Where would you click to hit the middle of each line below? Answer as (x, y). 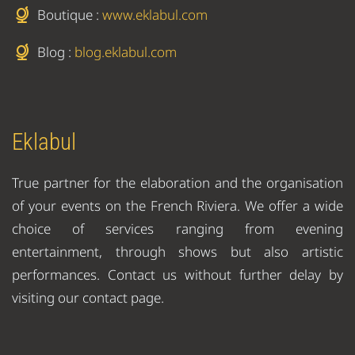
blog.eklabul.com (126, 52)
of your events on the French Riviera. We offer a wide (177, 205)
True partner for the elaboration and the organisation (177, 182)
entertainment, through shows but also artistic (177, 251)
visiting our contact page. (88, 297)
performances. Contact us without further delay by (177, 274)
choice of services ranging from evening (177, 228)
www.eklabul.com (155, 14)
